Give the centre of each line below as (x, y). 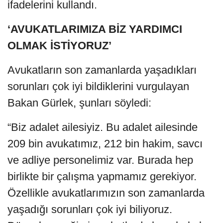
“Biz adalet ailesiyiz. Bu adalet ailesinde (103, 127)
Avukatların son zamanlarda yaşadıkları (102, 70)
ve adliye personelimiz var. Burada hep (100, 160)
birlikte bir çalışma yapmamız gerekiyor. (102, 176)
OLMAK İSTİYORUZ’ (59, 45)
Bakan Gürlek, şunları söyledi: (79, 103)
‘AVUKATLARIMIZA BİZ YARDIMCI (95, 29)
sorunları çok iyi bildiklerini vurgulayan (98, 86)
